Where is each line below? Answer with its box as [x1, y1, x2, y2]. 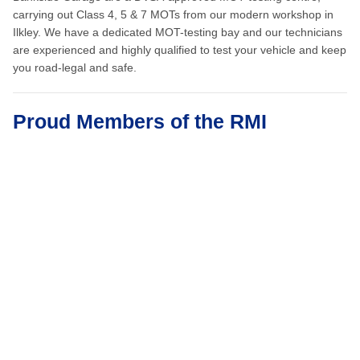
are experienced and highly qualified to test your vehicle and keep [13, 43, 346, 56]
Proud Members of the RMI [13, 109, 267, 133]
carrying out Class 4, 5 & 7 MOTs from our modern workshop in [13, 7, 333, 21]
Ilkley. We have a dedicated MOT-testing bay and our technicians [13, 25, 342, 39]
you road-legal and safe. [13, 60, 137, 74]
